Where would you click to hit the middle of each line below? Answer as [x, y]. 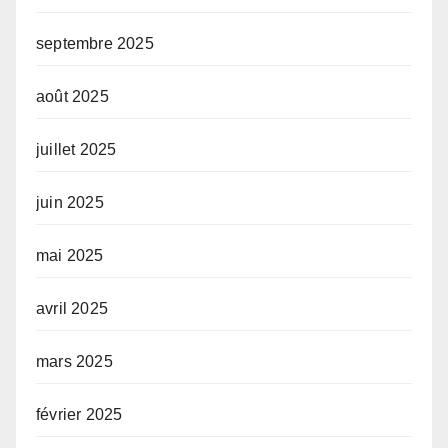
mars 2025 [74, 361]
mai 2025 [70, 255]
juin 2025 [70, 202]
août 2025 [72, 96]
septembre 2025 [95, 43]
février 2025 [79, 414]
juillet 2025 [76, 149]
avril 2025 [72, 308]
